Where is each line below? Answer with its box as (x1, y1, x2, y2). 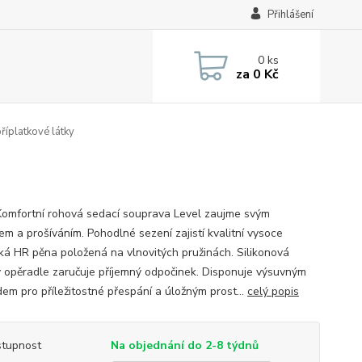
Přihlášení (267, 7, 314, 22)
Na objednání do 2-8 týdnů (110, 338, 259, 353)
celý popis (246, 284, 299, 299)
